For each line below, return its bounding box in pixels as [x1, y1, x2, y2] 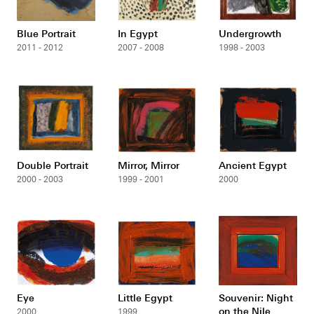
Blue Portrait [17, 27, 76, 40]
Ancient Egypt [218, 159, 287, 172]
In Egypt [118, 27, 158, 40]
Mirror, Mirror [118, 159, 179, 172]
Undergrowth [218, 27, 282, 40]
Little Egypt [118, 292, 172, 304]
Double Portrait [17, 159, 89, 172]
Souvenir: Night [218, 292, 293, 304]
